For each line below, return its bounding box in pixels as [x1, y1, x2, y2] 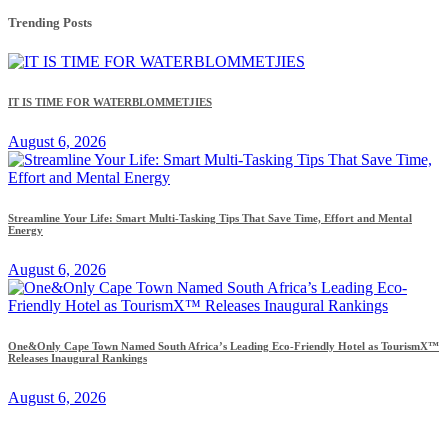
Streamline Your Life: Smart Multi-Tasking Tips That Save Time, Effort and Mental [8, 211, 412, 224]
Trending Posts [8, 14, 92, 30]
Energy [8, 223, 43, 236]
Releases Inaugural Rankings [8, 351, 147, 364]
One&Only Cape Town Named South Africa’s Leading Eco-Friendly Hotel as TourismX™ [8, 339, 439, 352]
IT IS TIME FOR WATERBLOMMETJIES [8, 95, 212, 108]
